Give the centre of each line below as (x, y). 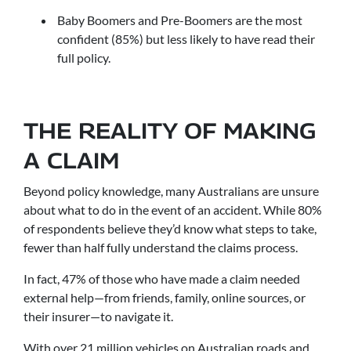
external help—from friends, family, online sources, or (165, 297)
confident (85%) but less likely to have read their (186, 39)
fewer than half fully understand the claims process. (161, 247)
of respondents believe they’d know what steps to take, (170, 228)
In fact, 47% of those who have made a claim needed (162, 278)
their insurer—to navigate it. (98, 316)
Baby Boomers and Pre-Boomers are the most (180, 20)
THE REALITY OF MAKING (170, 130)
